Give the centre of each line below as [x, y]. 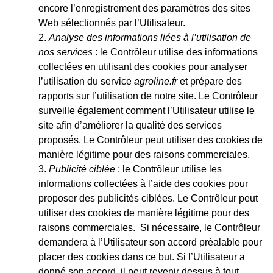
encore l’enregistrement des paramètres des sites [144, 8]
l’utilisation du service [86, 81]
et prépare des [210, 81]
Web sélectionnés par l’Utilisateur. [112, 23]
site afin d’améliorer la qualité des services [130, 125]
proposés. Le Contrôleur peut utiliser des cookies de [151, 140]
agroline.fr [156, 81]
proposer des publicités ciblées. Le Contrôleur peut [148, 198]
